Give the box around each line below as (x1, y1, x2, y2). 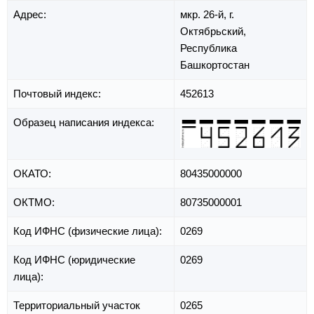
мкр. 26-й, (180, 8, 229, 21)
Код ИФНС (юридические (13, 254, 135, 266)
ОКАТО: (13, 168, 54, 180)
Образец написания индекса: (13, 116, 157, 129)
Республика (180, 42, 237, 55)
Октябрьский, (180, 25, 246, 38)
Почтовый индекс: (13, 88, 104, 100)
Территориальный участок (13, 299, 140, 312)
